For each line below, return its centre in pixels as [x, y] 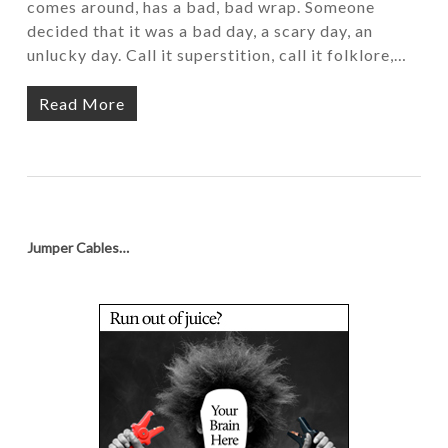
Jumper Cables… [77, 247]
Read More [81, 103]
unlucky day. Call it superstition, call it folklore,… [216, 54]
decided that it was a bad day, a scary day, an [199, 30]
